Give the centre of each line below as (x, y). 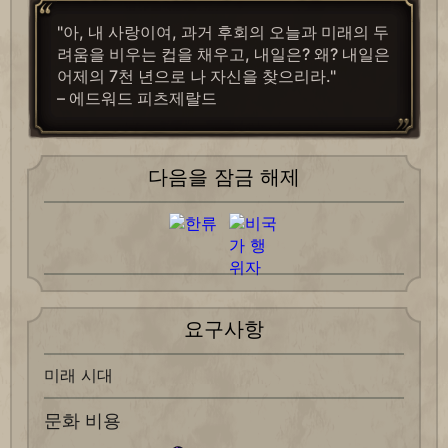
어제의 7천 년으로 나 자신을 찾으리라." (196, 76)
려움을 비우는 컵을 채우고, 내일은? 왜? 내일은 (223, 54)
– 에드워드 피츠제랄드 (137, 98)
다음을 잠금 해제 (224, 177)
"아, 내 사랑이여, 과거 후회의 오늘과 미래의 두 (223, 32)
